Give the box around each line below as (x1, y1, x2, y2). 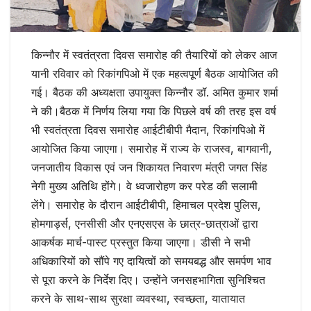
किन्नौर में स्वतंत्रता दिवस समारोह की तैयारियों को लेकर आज (31, 47, 277, 62)
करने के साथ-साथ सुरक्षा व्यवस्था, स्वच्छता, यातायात (31, 291, 245, 305)
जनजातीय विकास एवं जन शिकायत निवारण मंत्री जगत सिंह (31, 160, 267, 174)
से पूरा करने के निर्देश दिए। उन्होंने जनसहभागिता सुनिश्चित (31, 272, 265, 287)
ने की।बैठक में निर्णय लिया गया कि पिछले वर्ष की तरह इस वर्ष (31, 103, 276, 118)
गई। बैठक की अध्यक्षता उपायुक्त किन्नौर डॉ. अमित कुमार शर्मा (31, 85, 278, 99)
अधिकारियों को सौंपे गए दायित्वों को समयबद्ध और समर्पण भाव (31, 253, 271, 268)
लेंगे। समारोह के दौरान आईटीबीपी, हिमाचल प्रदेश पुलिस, (31, 197, 261, 212)
